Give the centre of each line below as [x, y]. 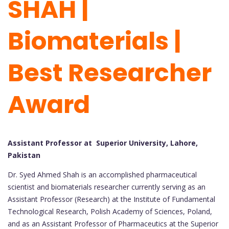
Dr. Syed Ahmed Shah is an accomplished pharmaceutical [102, 175]
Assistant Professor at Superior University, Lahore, [103, 143]
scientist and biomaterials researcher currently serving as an [107, 187]
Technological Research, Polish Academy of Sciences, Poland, [110, 212]
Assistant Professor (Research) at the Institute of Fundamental [111, 199]
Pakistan [24, 155]
